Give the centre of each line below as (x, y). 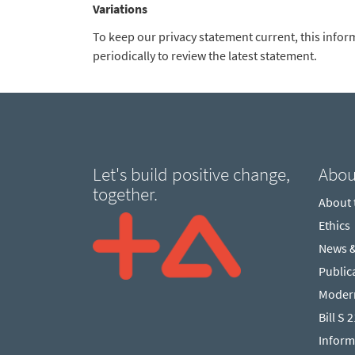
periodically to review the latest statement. (205, 55)
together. (125, 193)
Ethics (334, 225)
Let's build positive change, (191, 174)
